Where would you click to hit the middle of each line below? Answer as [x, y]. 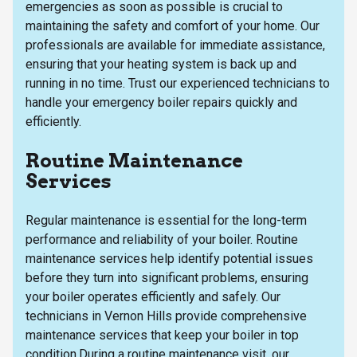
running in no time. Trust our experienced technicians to [178, 83]
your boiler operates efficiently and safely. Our [153, 296]
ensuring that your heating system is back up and [161, 64]
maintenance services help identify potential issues [169, 258]
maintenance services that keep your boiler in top [162, 335]
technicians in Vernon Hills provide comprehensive [166, 316]
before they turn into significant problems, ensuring [167, 277]
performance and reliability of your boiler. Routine [162, 239]
